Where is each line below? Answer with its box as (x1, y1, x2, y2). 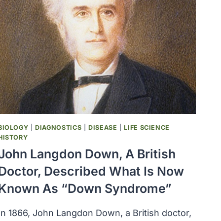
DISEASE (88, 123, 117, 131)
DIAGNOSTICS (35, 123, 82, 131)
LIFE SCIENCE (124, 123, 170, 131)
